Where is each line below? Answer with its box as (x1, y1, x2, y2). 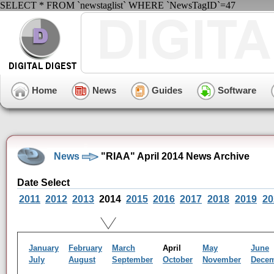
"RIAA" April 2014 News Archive (98, 150, 250, 161)
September (112, 255, 153, 264)
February (68, 243, 102, 253)
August (68, 255, 95, 264)
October (163, 255, 193, 264)
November (202, 255, 241, 264)
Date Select (17, 177, 70, 188)
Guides (149, 84, 182, 95)
